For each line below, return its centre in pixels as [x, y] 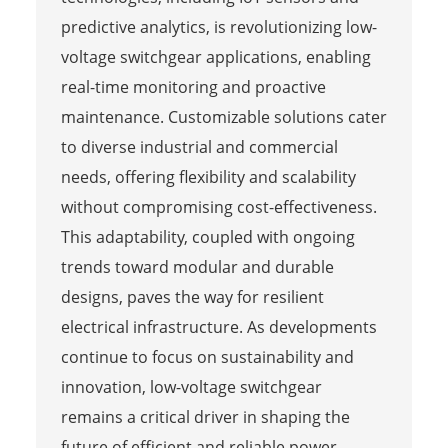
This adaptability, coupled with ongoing [207, 236]
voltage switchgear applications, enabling [215, 56]
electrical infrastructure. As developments [218, 326]
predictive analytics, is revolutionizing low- [218, 26]
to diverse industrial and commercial [199, 146]
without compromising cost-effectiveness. [218, 206]
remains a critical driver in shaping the [205, 416]
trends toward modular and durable [197, 266]
